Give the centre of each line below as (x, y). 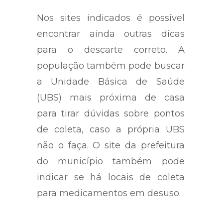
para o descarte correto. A (111, 50)
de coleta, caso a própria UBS (111, 129)
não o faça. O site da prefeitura (111, 145)
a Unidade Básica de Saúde (111, 81)
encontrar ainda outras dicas (111, 34)
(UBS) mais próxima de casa (111, 97)
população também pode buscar (111, 65)
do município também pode (111, 161)
